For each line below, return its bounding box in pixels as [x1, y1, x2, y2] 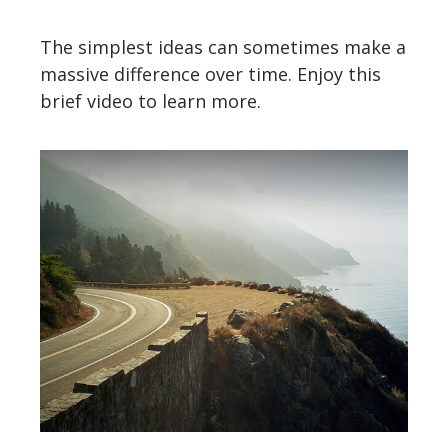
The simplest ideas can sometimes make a [40, 35, 406, 60]
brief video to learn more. [40, 89, 261, 114]
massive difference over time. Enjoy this [40, 62, 381, 87]
